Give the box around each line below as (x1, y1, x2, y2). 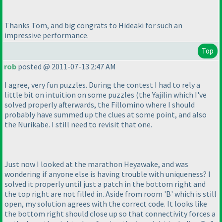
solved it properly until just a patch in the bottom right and (4, 179, 206, 189)
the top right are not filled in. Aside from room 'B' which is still (4, 189, 217, 199)
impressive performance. (4, 30, 89, 41)
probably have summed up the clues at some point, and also (4, 110, 207, 120)
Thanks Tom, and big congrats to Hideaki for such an (4, 20, 182, 31)
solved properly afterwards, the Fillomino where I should (4, 100, 195, 110)
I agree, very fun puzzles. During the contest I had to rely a (4, 80, 200, 90)
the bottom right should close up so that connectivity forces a (4, 209, 216, 219)
